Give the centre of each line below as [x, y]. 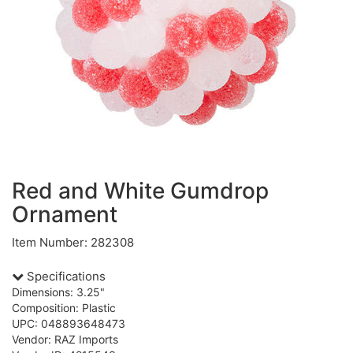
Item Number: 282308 [73, 242]
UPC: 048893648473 [69, 323]
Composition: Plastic [64, 308]
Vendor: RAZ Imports [65, 339]
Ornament [65, 214]
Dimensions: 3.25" [58, 292]
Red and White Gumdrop [140, 191]
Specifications [65, 276]
